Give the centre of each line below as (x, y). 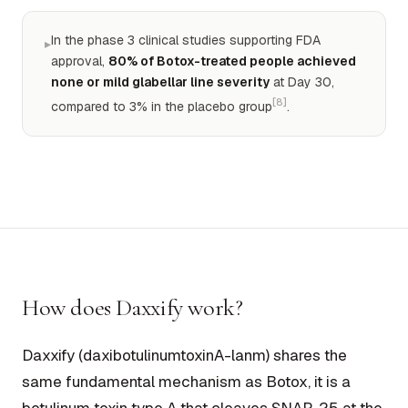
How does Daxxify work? (133, 307)
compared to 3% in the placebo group (162, 106)
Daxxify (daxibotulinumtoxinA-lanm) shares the (184, 355)
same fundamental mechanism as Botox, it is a (186, 381)
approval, (80, 61)
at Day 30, (302, 82)
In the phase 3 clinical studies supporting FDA (186, 41)
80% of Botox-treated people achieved (232, 61)
